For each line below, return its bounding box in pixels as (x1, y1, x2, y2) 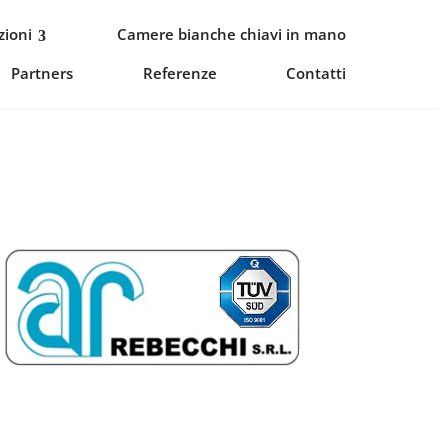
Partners (10, 63, 73, 83)
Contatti (286, 63, 347, 83)
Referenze (142, 63, 217, 83)
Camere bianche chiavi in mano (117, 24, 347, 44)
